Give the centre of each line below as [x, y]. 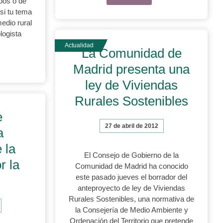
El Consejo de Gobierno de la [132, 155]
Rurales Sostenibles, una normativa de [132, 199]
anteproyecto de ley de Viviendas [132, 188]
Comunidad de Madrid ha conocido [131, 166]
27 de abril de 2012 [131, 126]
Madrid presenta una [132, 69]
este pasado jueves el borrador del [132, 177]
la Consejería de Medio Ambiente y [131, 210]
